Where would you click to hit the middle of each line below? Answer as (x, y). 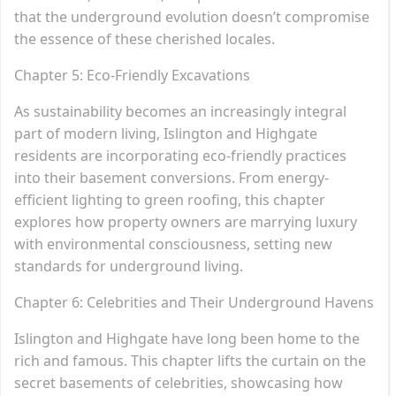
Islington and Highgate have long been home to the (187, 338)
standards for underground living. (129, 266)
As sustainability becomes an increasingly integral (180, 111)
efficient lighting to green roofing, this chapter (170, 199)
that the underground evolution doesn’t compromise (192, 16)
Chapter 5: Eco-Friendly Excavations (132, 75)
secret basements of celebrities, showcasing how (179, 382)
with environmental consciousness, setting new (173, 244)
